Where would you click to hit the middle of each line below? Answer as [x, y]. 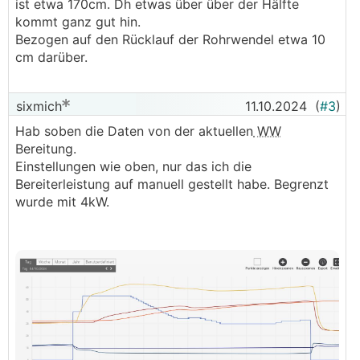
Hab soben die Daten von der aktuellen [134, 131]
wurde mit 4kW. [64, 202]
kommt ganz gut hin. [80, 22]
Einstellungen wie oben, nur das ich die [133, 166]
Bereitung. [48, 149]
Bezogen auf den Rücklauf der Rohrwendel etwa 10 [170, 39]
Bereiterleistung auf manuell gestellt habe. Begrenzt [172, 184]
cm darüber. [53, 57]
